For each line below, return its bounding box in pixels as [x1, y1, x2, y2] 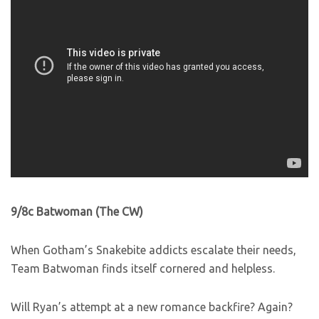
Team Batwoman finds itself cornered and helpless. [11, 262, 275, 275]
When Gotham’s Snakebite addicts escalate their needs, [11, 244, 296, 256]
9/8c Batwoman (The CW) [11, 205, 143, 218]
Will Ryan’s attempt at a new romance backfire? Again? [11, 300, 293, 313]
